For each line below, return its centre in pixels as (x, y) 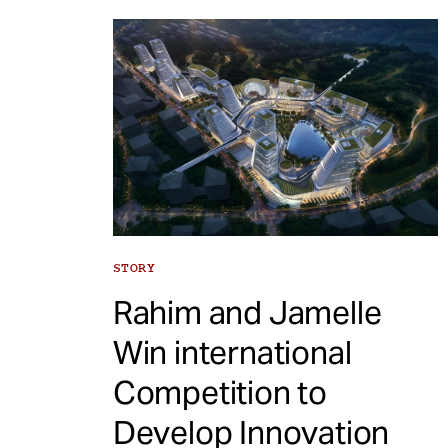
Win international (232, 353)
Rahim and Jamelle (247, 313)
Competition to (219, 393)
